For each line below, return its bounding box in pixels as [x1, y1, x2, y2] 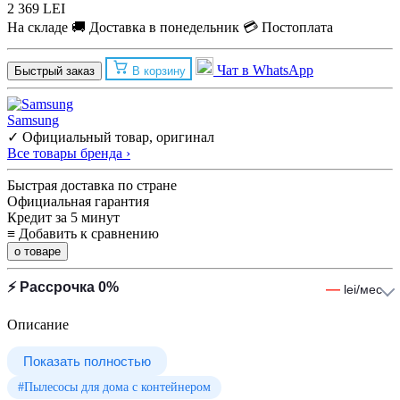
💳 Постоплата [243, 19, 333, 35]
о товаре [14, 245, 61, 259]
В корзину [131, 64, 186, 79]
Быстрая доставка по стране [7, 178, 177, 194]
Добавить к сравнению [19, 226, 159, 242]
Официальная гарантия [7, 194, 149, 210]
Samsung [7, 112, 59, 129]
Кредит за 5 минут [7, 210, 120, 226]
